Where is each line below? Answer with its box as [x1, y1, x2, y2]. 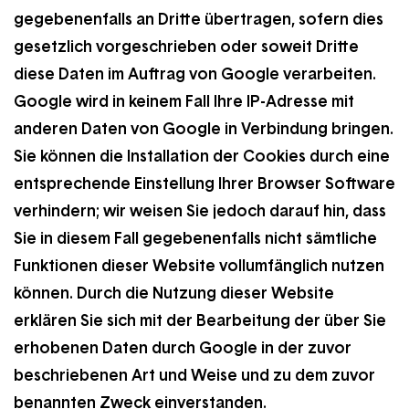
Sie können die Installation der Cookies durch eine [14, 146, 390, 166]
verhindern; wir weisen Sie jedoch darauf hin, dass [14, 201, 386, 221]
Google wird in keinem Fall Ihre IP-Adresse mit [14, 91, 354, 111]
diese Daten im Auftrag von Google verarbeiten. [14, 64, 376, 84]
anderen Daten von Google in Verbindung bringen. [14, 119, 393, 139]
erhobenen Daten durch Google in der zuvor [14, 338, 351, 358]
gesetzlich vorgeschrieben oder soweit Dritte [14, 37, 359, 57]
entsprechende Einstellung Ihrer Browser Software [14, 173, 395, 194]
